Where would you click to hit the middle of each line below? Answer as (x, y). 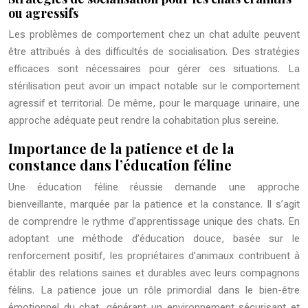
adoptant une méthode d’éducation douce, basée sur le (154, 239)
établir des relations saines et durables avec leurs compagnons (154, 273)
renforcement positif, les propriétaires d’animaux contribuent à (154, 256)
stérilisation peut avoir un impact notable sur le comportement (154, 86)
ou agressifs (43, 13)
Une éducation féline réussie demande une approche (154, 187)
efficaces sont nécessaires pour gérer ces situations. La (154, 69)
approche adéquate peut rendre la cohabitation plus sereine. (143, 121)
